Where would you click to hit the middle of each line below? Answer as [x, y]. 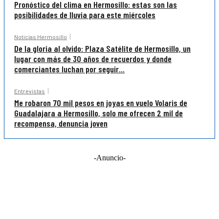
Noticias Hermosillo [41, 36]
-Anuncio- [109, 157]
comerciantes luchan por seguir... [69, 69]
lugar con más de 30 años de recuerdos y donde [93, 58]
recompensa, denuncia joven [61, 123]
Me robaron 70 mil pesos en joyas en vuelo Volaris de [101, 102]
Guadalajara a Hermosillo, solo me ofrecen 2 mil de [99, 113]
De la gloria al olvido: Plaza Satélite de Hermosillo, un [102, 48]
